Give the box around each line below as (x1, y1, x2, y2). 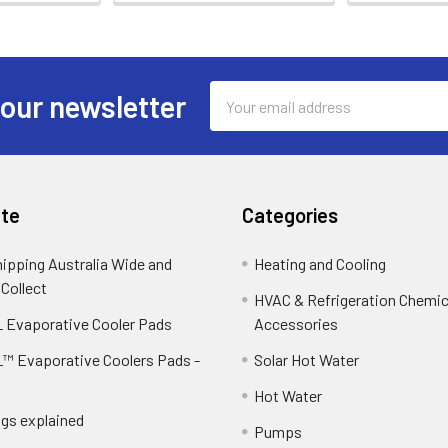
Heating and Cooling (254, 254, 386, 273)
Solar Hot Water (254, 350, 359, 369)
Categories (242, 203, 338, 227)
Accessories (254, 314, 338, 333)
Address (209, 107, 265, 126)
